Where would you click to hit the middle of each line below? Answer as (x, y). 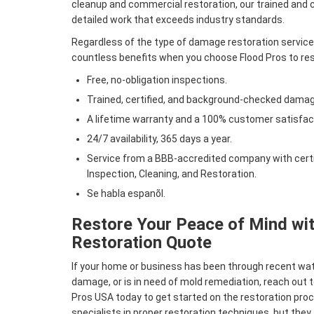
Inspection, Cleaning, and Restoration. (172, 174)
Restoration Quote (142, 243)
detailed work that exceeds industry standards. (178, 20)
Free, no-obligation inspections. (157, 80)
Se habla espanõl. (126, 194)
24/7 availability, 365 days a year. (159, 139)
